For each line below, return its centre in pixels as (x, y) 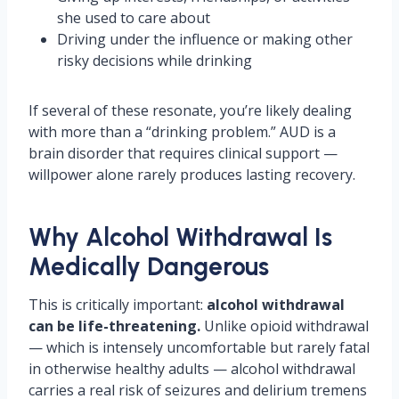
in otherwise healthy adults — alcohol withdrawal (192, 369)
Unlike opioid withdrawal (285, 326)
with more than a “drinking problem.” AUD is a (182, 132)
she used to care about (134, 18)
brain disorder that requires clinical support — (183, 153)
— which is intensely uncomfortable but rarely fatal (199, 347)
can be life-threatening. (114, 326)
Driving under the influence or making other (205, 39)
